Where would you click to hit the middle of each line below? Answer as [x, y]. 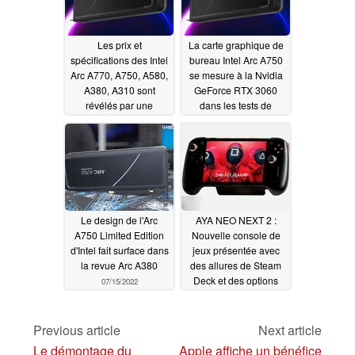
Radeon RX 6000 [236, 311]
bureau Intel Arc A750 [236, 60]
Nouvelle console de [236, 235]
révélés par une [119, 105]
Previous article [77, 330]
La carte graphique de [236, 45]
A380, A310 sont [119, 90]
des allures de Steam [236, 265]
